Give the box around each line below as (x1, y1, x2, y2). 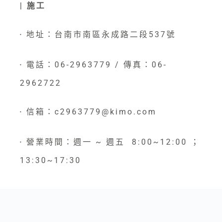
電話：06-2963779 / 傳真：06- (23, 60, 167, 70)
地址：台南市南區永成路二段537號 (23, 30, 176, 40)
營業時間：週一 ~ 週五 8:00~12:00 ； (23, 137, 200, 147)
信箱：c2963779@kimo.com (23, 107, 157, 117)
